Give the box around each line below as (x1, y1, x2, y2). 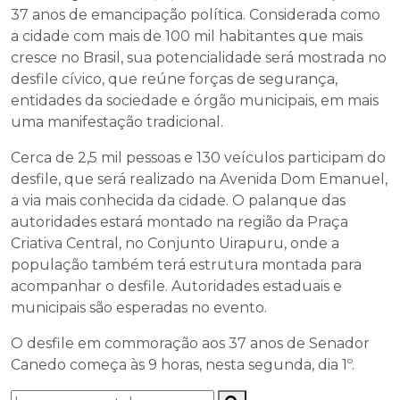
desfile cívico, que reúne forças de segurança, (11, 71, 337, 87)
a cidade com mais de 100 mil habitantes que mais (11, 28, 362, 45)
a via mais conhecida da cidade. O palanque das (11, 192, 346, 209)
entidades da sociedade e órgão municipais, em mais (11, 92, 379, 109)
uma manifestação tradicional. (11, 113, 223, 130)
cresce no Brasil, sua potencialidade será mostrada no (11, 49, 387, 66)
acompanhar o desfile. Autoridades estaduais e (11, 278, 342, 295)
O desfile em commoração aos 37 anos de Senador (11, 335, 370, 352)
